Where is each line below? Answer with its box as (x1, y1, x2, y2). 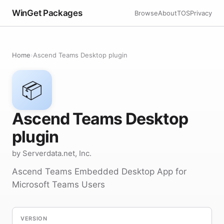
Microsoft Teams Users (12, 179, 105, 189)
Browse (134, 8, 158, 17)
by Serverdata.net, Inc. (12, 148, 91, 158)
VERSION (20, 215, 47, 222)
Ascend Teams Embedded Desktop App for (12, 166, 186, 176)
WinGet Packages (12, 7, 82, 18)
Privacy (190, 8, 212, 17)
